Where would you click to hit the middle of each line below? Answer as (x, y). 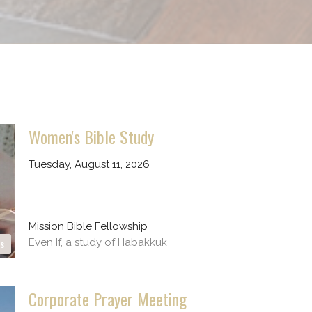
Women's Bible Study (91, 137)
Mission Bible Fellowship (88, 226)
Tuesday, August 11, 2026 (89, 165)
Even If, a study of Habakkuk (97, 242)
